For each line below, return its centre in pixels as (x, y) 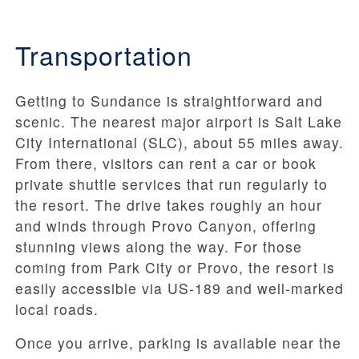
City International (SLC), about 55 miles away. (179, 143)
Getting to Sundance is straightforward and (169, 101)
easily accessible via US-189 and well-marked (179, 288)
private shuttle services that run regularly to (171, 184)
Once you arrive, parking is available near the (178, 343)
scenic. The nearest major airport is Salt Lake (179, 122)
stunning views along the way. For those (159, 247)
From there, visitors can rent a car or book (166, 163)
